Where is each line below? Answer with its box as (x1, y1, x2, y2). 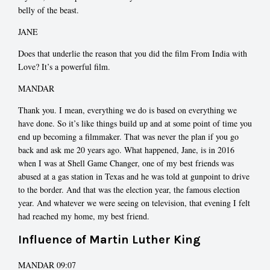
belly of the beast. (18, 4, 79, 16)
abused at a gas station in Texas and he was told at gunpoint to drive (18, 171, 250, 183)
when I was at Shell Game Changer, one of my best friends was (18, 157, 234, 169)
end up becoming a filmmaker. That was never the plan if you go (18, 131, 239, 143)
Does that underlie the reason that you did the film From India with (18, 48, 247, 60)
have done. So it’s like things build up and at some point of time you (18, 118, 252, 130)
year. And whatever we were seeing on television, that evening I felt (18, 197, 250, 209)
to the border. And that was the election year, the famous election (18, 184, 240, 196)
